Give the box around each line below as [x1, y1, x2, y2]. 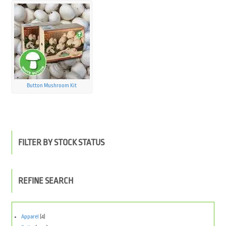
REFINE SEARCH [18, 176, 74, 186]
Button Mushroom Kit [27, 82, 77, 89]
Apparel [21, 213, 39, 220]
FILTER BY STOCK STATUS [18, 137, 105, 147]
